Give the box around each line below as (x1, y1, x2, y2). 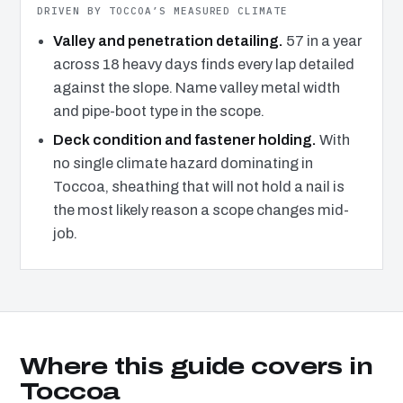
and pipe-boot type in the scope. (52, 103, 264, 119)
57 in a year (282, 32, 362, 49)
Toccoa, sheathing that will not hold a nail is (52, 179, 345, 195)
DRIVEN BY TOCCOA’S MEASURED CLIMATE (37, 4, 289, 17)
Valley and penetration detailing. (52, 32, 283, 49)
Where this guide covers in (20, 354, 373, 380)
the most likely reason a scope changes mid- (52, 202, 349, 219)
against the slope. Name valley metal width (52, 79, 340, 95)
